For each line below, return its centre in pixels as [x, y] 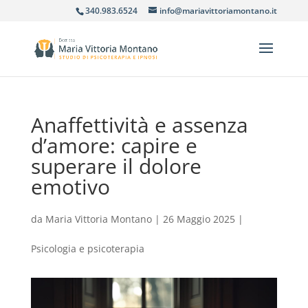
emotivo [70, 187]
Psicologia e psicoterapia [87, 249]
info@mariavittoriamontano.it [219, 11]
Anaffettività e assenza [139, 125]
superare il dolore [116, 166]
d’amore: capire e [114, 145]
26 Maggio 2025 [199, 219]
